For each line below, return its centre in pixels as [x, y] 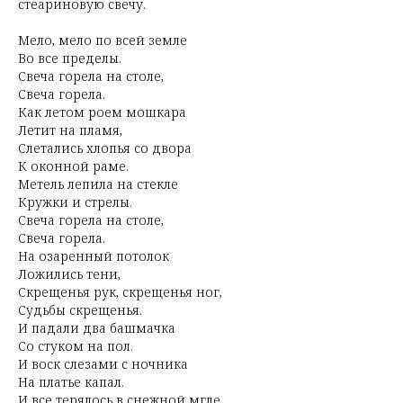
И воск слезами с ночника [103, 364]
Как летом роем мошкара [102, 112]
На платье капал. [71, 382]
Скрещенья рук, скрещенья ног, [120, 292]
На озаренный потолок [94, 256]
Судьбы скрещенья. [80, 310]
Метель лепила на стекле [98, 184]
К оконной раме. [73, 166]
